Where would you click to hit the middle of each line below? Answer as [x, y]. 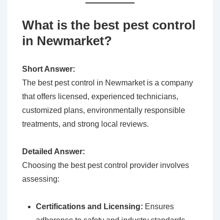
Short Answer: [49, 69]
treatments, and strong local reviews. [85, 124]
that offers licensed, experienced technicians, [100, 97]
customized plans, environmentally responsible [104, 110]
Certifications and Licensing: [89, 207]
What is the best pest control [109, 25]
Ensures [158, 207]
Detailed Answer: [54, 152]
